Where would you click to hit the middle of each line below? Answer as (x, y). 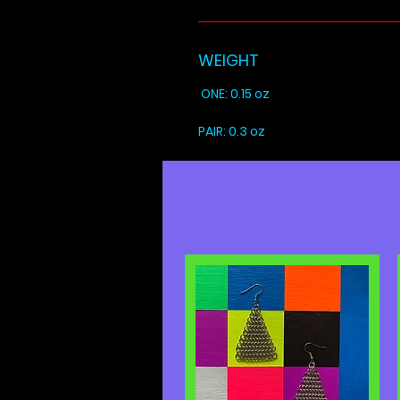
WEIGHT (229, 60)
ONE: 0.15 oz (234, 93)
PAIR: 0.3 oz (232, 131)
